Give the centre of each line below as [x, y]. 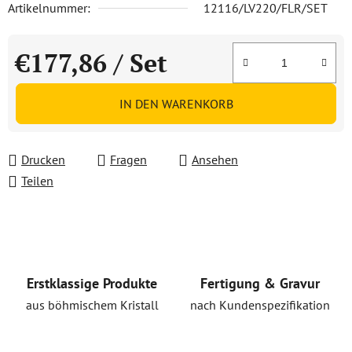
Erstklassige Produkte [92, 283]
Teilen [37, 181]
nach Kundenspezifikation [260, 305]
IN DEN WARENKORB [176, 104]
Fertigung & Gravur [260, 283]
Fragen [128, 159]
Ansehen [215, 159]
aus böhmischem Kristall [92, 305]
